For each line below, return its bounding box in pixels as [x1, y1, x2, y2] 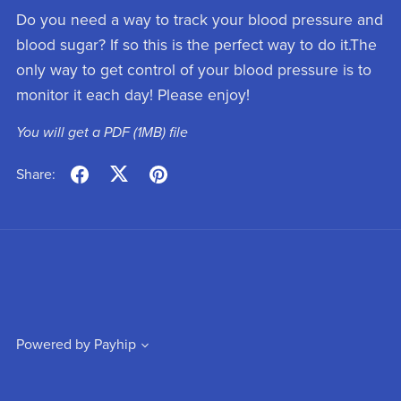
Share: [15, 166, 55, 184]
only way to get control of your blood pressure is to [15, 60, 371, 80]
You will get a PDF [15, 123, 133, 141]
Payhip [93, 336, 136, 354]
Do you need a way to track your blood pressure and [15, 10, 383, 30]
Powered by [15, 336, 90, 354]
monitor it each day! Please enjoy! [15, 85, 250, 105]
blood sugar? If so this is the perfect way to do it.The [15, 35, 377, 55]
